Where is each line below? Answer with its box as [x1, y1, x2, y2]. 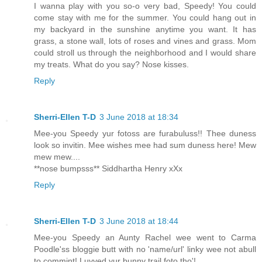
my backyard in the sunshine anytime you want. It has [34, 24, 256, 34]
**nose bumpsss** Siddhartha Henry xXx [34, 163, 182, 173]
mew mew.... [34, 151, 80, 161]
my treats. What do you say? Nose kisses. [34, 59, 189, 69]
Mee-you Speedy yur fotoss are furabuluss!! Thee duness [34, 128, 256, 138]
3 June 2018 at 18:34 [99, 112, 178, 122]
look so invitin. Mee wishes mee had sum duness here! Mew [34, 140, 256, 150]
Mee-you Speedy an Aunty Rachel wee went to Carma [34, 232, 256, 242]
